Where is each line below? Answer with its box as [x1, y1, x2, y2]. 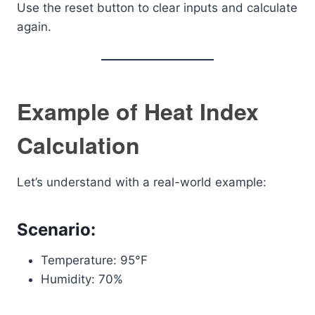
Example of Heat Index [17, 95, 259, 127]
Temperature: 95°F [41, 253, 148, 267]
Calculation [17, 129, 140, 161]
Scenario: [17, 219, 96, 240]
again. [17, 20, 51, 34]
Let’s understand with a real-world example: [17, 175, 266, 189]
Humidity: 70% [41, 272, 123, 286]
